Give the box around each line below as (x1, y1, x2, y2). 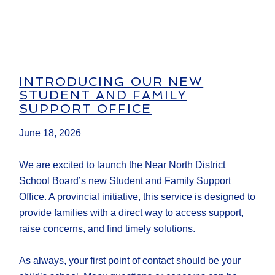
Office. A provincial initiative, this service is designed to (19, 192, 256, 203)
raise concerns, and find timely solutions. (19, 223, 196, 234)
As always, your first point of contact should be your (19, 255, 241, 266)
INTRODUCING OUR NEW (19, 74, 204, 90)
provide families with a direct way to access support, (19, 207, 244, 219)
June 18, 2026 (19, 128, 82, 139)
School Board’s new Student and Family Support (19, 176, 231, 187)
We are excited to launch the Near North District (19, 160, 226, 171)
